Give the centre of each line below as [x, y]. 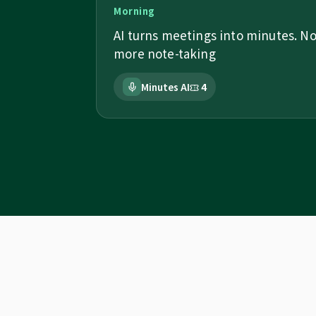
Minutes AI [165, 87]
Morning [134, 11]
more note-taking [165, 53]
